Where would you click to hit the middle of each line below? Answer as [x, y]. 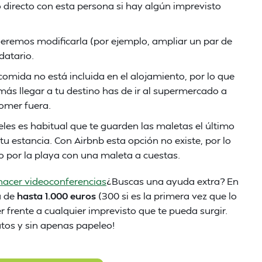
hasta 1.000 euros [58, 196]
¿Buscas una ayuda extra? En [173, 181]
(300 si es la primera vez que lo [168, 196]
